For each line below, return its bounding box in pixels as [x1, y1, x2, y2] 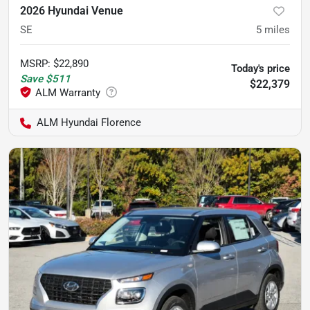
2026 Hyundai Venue [20, 3, 123, 17]
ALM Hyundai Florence [37, 116, 141, 129]
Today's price [231, 62, 290, 75]
